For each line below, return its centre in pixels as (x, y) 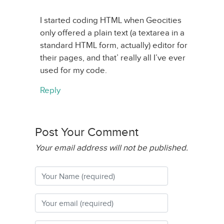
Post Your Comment (87, 132)
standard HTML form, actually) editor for (114, 45)
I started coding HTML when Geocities (111, 20)
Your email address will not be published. (111, 148)
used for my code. (73, 70)
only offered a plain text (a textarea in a (112, 33)
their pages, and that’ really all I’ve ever (113, 58)
